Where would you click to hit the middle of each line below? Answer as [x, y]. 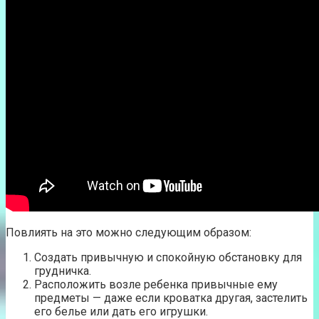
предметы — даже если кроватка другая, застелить [171, 298]
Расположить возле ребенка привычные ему [156, 284]
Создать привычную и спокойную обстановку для [168, 257]
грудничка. [63, 271]
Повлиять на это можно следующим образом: [129, 232]
